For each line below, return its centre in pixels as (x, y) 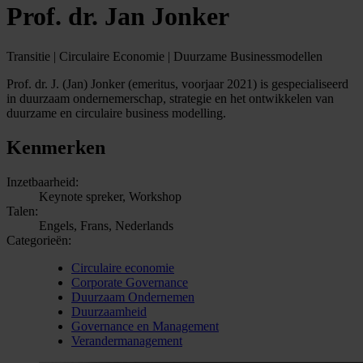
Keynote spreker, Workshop (110, 196)
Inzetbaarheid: (43, 181)
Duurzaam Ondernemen (133, 297)
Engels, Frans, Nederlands (106, 225)
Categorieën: (39, 240)
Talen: (22, 211)
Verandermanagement (127, 340)
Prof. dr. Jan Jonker (118, 17)
